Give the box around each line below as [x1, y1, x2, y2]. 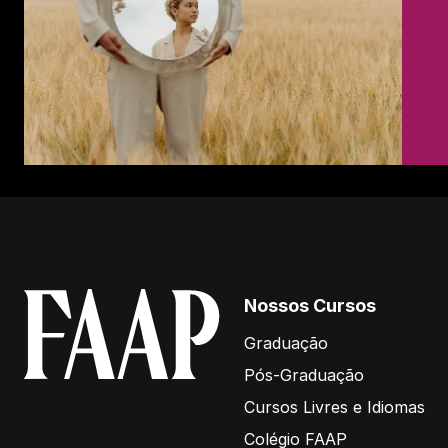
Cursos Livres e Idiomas [244, 396, 425, 417]
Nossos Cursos [244, 294, 376, 316]
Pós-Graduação [244, 364, 364, 385]
